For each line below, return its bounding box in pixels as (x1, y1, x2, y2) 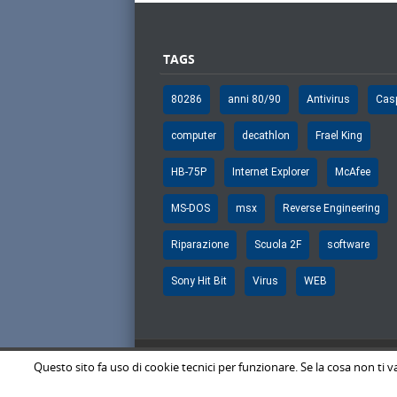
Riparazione (171, 238, 229, 252)
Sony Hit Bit (171, 275, 227, 288)
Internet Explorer (232, 166, 309, 179)
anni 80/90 (228, 93, 281, 106)
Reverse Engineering (283, 202, 380, 215)
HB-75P (171, 166, 206, 179)
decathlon (242, 129, 290, 143)
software (327, 238, 370, 252)
